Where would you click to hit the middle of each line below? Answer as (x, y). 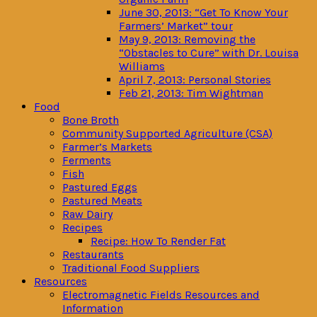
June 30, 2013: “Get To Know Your (203, 12)
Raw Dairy (87, 214)
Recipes (82, 227)
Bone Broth (91, 120)
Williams (142, 66)
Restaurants (93, 254)
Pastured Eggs (100, 187)
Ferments (87, 160)
